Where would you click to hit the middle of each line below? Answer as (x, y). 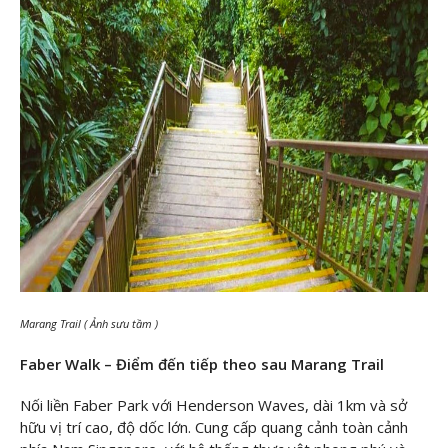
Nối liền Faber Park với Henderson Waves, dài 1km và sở (213, 405)
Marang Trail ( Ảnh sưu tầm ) (89, 324)
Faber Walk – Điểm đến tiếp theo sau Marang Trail (202, 363)
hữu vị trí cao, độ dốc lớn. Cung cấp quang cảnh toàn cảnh (214, 427)
